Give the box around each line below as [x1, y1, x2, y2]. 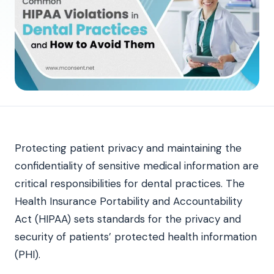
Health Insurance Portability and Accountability [15, 194, 242, 208]
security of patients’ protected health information [15, 229, 257, 243]
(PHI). [15, 247, 40, 261]
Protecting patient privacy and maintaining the [15, 141, 242, 155]
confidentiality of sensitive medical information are [15, 158, 259, 172]
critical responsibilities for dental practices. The [15, 176, 245, 190]
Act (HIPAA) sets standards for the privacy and [15, 212, 241, 226]
